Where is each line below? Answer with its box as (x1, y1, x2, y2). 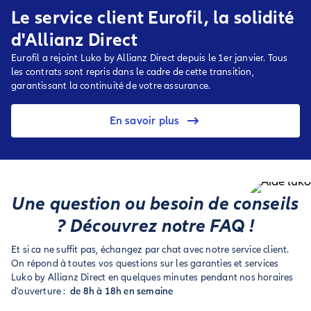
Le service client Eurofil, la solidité (11, 6, 295, 29)
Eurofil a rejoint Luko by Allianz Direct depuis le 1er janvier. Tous (11, 52, 288, 64)
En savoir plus (109, 114, 180, 128)
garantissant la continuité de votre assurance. (11, 80, 211, 92)
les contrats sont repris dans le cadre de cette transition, (11, 66, 254, 78)
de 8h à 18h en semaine (70, 285, 174, 297)
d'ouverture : (11, 285, 70, 297)
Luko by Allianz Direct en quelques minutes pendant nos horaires (11, 271, 294, 283)
